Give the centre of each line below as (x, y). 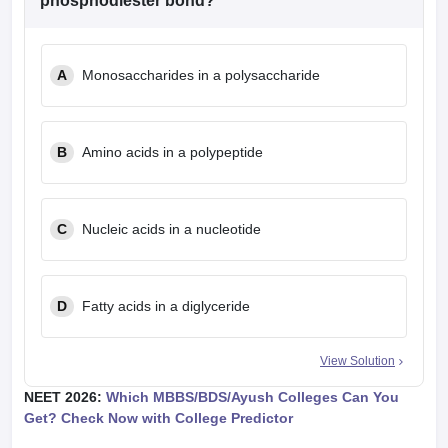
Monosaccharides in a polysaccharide (201, 75)
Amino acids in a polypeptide (172, 152)
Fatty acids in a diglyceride (166, 306)
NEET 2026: (65, 397)
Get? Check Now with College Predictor (158, 418)
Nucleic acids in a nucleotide (171, 229)
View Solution (357, 361)
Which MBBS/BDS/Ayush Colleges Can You (252, 397)
